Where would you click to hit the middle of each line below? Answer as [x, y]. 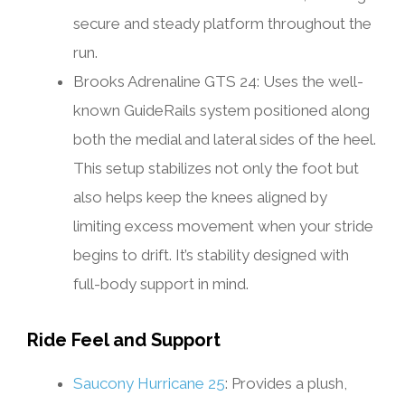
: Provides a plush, [286, 384]
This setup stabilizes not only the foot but [216, 169]
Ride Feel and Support [124, 340]
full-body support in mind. [161, 284]
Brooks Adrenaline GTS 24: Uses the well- [218, 82]
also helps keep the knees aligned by [200, 198]
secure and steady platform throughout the [222, 24]
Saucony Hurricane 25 [149, 384]
